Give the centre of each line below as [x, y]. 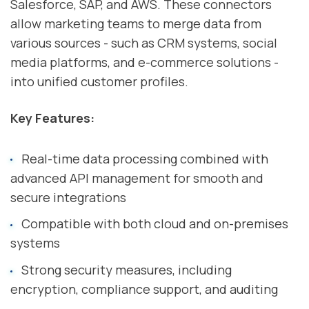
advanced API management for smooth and [137, 178]
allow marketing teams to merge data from [136, 23]
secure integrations [68, 197]
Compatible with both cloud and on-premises [154, 224]
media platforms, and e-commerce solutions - [144, 62]
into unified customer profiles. [99, 81]
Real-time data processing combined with [144, 158]
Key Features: [52, 118]
